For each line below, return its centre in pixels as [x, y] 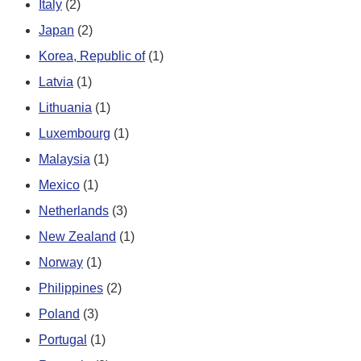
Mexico [59, 185]
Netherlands [74, 210]
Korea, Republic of [92, 56]
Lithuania [65, 107]
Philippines [71, 288]
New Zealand [77, 236]
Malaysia [64, 159]
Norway [61, 262]
